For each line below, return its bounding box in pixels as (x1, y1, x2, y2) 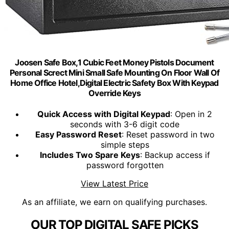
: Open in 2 (170, 109, 212, 120)
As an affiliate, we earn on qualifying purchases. (22, 197, 207, 208)
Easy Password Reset (35, 129, 122, 140)
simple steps (100, 140, 149, 150)
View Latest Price (81, 178, 148, 189)
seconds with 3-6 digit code (70, 119, 179, 130)
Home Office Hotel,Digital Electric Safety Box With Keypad (10, 77, 219, 88)
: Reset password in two (121, 129, 215, 140)
